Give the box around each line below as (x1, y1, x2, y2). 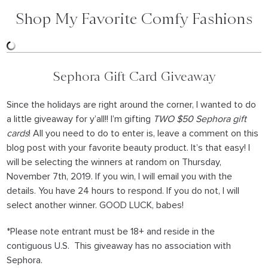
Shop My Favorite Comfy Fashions (16, 9, 252, 28)
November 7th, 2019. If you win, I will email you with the (7, 171, 233, 181)
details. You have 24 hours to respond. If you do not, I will (7, 185, 240, 196)
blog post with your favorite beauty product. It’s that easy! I (7, 142, 251, 153)
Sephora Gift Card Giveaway (52, 68, 216, 84)
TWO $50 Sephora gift (153, 114, 247, 124)
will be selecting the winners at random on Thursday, (7, 157, 222, 167)
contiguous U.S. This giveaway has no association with (7, 240, 232, 251)
